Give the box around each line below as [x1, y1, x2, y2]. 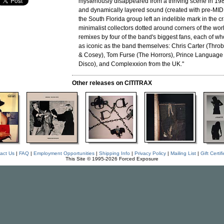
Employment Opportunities [33, 150, 94, 156]
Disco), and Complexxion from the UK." [78, 60, 184, 67]
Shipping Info [98, 150, 130, 156]
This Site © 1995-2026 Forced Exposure [65, 156, 158, 161]
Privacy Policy [134, 150, 166, 156]
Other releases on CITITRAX [72, 79, 152, 86]
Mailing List [170, 150, 196, 156]
